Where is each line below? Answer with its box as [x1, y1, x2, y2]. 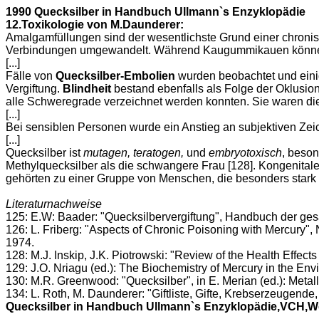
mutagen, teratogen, [83, 147, 187, 159]
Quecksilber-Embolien [56, 70, 175, 82]
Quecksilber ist [6, 147, 83, 159]
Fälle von [6, 70, 56, 82]
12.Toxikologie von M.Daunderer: [6, 19, 184, 31]
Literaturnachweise [6, 198, 102, 210]
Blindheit [63, 83, 114, 95]
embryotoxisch [206, 147, 282, 159]
